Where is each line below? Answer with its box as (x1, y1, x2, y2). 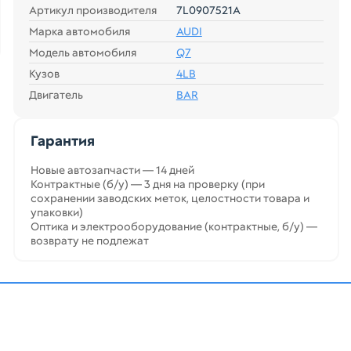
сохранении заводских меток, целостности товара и (30, 191, 309, 205)
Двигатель (28, 88, 83, 102)
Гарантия (30, 132, 95, 150)
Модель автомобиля (28, 45, 136, 60)
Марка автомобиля (28, 24, 130, 38)
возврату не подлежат (30, 233, 149, 248)
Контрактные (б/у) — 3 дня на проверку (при (30, 177, 265, 191)
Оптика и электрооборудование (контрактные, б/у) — (30, 219, 317, 233)
